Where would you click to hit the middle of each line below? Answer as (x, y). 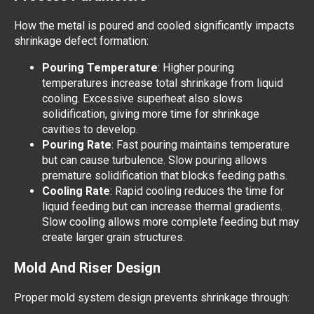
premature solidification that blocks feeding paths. (165, 175)
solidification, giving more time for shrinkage (151, 114)
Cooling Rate (76, 191)
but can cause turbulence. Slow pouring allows (155, 160)
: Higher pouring (196, 67)
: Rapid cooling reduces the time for (197, 191)
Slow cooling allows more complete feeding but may (171, 221)
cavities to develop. (90, 129)
